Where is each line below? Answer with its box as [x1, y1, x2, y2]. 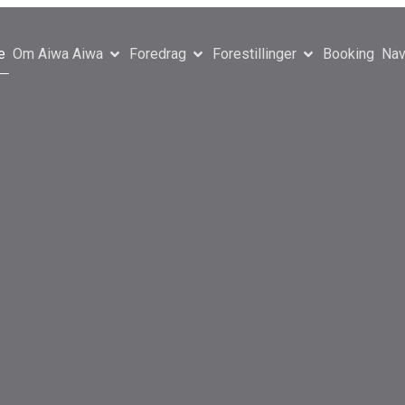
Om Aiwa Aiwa [12, 45, 103, 62]
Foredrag [128, 45, 186, 62]
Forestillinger [212, 45, 297, 62]
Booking [322, 45, 374, 62]
